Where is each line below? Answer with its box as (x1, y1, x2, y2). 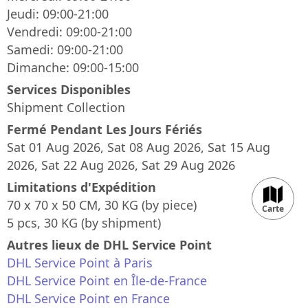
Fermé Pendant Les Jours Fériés (7, 121, 202, 137)
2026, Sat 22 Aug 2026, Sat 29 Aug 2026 (7, 157, 235, 173)
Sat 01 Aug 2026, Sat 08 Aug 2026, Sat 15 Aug (7, 139, 270, 155)
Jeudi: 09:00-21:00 (7, 5, 109, 22)
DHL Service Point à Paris (7, 254, 153, 271)
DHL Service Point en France (7, 290, 170, 307)
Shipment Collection (7, 99, 125, 115)
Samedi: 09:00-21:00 (7, 41, 123, 58)
